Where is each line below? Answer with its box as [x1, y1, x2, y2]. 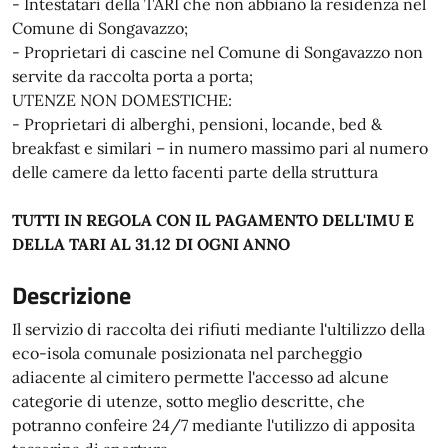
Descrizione [12, 277, 131, 313]
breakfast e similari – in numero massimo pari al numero [12, 138, 428, 158]
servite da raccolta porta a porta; [12, 66, 253, 86]
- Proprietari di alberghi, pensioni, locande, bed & [12, 114, 382, 134]
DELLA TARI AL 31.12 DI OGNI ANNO [12, 234, 290, 254]
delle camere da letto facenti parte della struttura [12, 162, 378, 182]
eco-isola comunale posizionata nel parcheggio [12, 343, 362, 363]
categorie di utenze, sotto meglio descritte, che [12, 391, 365, 411]
